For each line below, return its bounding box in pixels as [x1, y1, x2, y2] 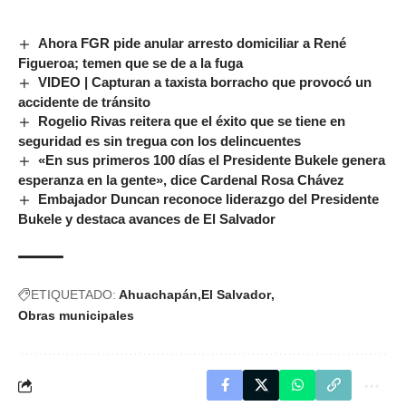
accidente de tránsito [18, 94, 154, 111]
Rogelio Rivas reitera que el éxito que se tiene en [38, 113, 346, 130]
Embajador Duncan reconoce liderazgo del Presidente [38, 191, 380, 208]
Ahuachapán [119, 287, 198, 303]
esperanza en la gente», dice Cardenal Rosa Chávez [18, 172, 344, 188]
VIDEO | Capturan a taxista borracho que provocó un [38, 74, 372, 91]
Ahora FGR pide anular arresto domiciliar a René [38, 35, 347, 51]
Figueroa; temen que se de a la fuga [18, 55, 243, 72]
